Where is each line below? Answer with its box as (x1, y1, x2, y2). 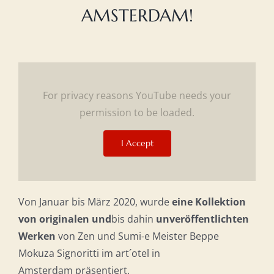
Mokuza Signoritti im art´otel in (18, 246, 160, 260)
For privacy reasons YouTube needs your (43, 88, 231, 102)
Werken (18, 229, 56, 243)
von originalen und (18, 212, 111, 226)
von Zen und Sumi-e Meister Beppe (55, 229, 219, 243)
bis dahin (111, 212, 154, 226)
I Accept (120, 137, 154, 149)
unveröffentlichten (153, 212, 249, 226)
